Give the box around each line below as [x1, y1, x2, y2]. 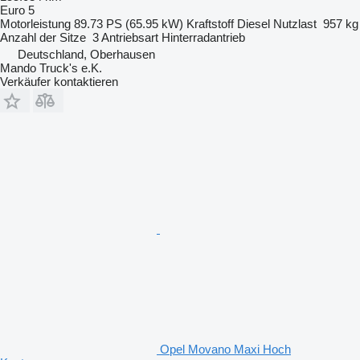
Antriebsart [101, 30, 158, 44]
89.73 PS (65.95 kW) [74, 16, 183, 31]
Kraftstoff [186, 16, 234, 31]
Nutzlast [273, 16, 317, 31]
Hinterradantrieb [162, 30, 245, 44]
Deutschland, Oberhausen [18, 47, 155, 61]
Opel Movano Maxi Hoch [160, 342, 291, 356]
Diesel [237, 16, 270, 31]
